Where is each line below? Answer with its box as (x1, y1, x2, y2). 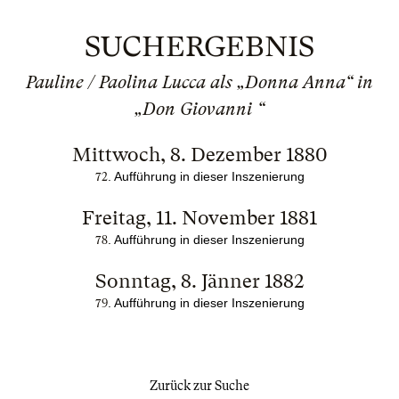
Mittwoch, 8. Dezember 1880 (71, 143, 328, 166)
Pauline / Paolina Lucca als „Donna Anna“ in (26, 72, 373, 93)
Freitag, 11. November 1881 (82, 207, 317, 229)
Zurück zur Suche (150, 379, 249, 393)
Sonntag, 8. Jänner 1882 (94, 270, 305, 292)
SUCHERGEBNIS (85, 30, 314, 63)
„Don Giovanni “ (134, 99, 265, 119)
